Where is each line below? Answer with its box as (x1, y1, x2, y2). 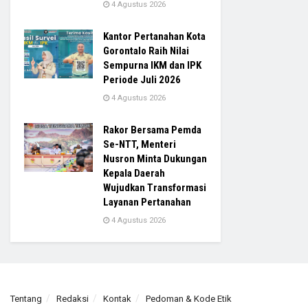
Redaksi (56, 293, 89, 304)
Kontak (103, 293, 131, 304)
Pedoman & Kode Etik (146, 293, 232, 304)
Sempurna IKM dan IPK (103, 58, 201, 71)
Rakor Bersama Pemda (103, 123, 201, 136)
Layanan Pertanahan (103, 195, 191, 208)
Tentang (10, 293, 42, 304)
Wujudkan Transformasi (103, 181, 206, 194)
